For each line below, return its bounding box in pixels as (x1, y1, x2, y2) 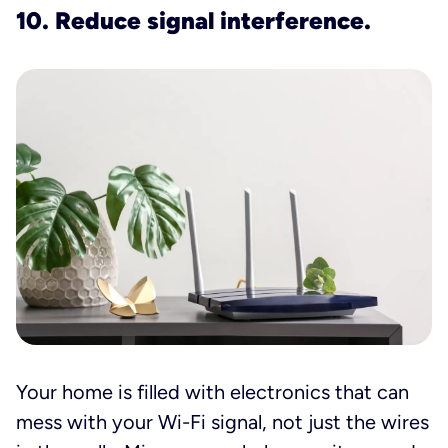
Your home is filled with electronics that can (16, 380, 409, 405)
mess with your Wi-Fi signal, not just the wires (16, 410, 429, 435)
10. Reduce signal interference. (16, 5, 371, 35)
